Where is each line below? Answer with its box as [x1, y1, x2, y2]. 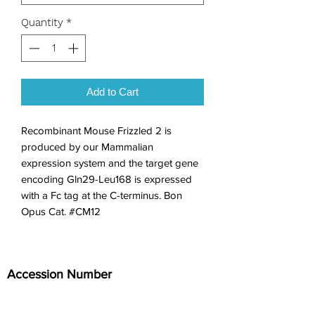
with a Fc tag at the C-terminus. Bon [21, 188, 182, 201]
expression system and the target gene [21, 156, 198, 169]
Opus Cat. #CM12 [21, 205, 101, 217]
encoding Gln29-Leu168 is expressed [21, 172, 192, 185]
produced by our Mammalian [21, 140, 153, 153]
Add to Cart [86, 85, 139, 98]
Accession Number [7, 266, 112, 281]
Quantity [21, 16, 63, 29]
